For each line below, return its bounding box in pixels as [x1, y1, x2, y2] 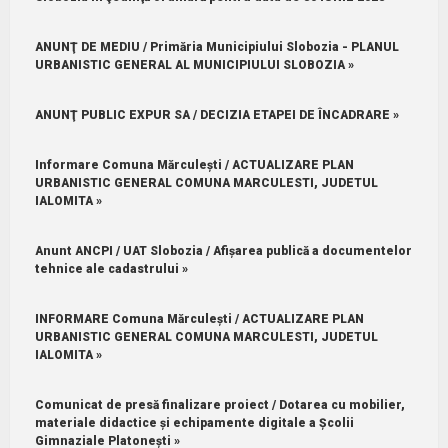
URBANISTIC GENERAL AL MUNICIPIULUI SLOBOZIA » [34, 57, 354, 72]
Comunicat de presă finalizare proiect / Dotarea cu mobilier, [34, 397, 405, 412]
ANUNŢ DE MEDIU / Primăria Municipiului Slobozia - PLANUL [34, 39, 399, 54]
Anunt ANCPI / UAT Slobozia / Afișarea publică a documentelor [34, 243, 412, 258]
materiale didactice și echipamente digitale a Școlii [34, 415, 354, 430]
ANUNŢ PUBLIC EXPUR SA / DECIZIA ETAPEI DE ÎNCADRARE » [34, 107, 399, 122]
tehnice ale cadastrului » [34, 261, 188, 276]
